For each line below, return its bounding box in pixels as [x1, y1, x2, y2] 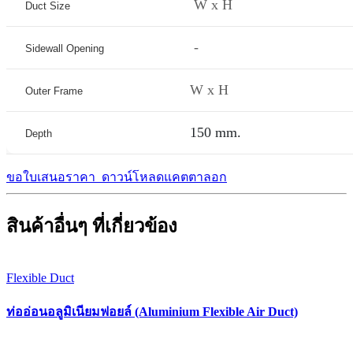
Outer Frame [25, 84, 92, 97]
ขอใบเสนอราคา [6, 169, 98, 184]
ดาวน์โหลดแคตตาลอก [98, 169, 227, 184]
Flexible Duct [6, 270, 74, 284]
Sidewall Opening [25, 42, 104, 54]
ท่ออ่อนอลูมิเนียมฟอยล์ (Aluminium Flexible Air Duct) [6, 304, 298, 318]
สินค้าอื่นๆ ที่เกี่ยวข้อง [6, 215, 177, 236]
